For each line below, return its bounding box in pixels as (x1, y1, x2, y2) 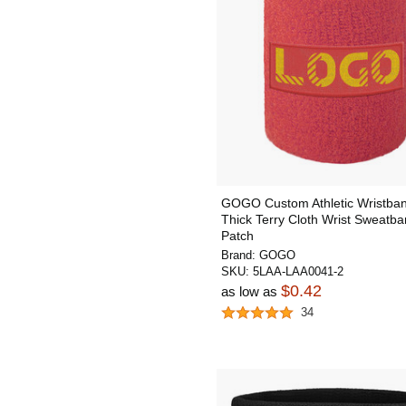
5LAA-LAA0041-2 (253, 265, 343, 278)
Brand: (221, 248, 259, 262)
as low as (221, 284, 281, 299)
